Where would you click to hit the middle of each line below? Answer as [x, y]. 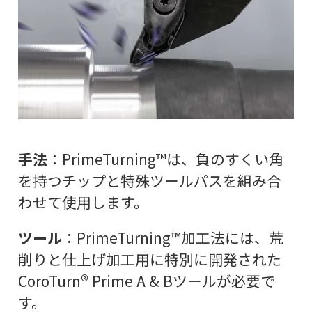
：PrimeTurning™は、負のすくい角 [165, 158]
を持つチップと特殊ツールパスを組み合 [149, 180]
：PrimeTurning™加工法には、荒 [172, 238]
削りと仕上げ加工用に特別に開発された [149, 259]
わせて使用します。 [83, 202]
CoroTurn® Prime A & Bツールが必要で [146, 281]
